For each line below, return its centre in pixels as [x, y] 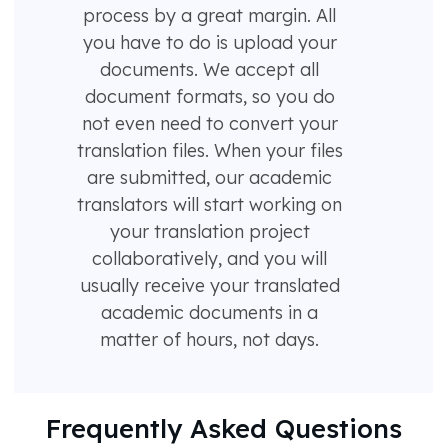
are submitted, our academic [210, 178]
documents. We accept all [210, 70]
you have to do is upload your [209, 43]
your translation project [209, 232]
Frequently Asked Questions [223, 428]
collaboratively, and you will [210, 259]
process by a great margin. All [210, 16]
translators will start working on [210, 205]
